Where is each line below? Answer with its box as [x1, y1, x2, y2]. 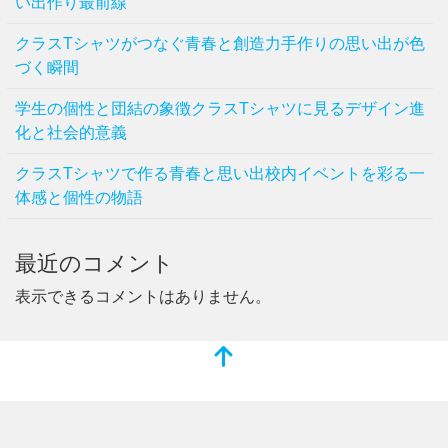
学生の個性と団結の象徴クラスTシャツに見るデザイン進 [15, 100, 425, 118]
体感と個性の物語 [15, 189, 143, 207]
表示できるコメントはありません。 [15, 288, 271, 306]
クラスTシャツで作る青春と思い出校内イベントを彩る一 [15, 165, 425, 183]
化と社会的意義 [15, 124, 127, 142]
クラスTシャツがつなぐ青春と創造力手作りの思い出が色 [15, 35, 425, 53]
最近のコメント [15, 251, 174, 277]
